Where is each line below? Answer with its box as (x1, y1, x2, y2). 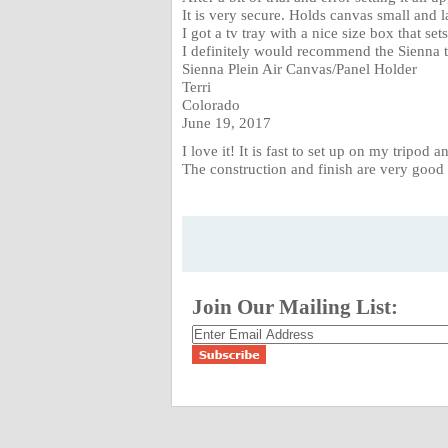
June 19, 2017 (182, 114, 271, 131)
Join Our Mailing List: (192, 296, 398, 318)
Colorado (182, 96, 240, 113)
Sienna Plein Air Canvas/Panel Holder (182, 60, 417, 77)
